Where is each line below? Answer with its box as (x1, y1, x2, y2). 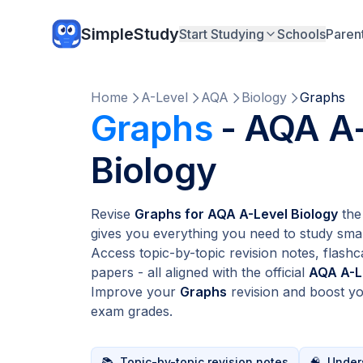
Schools (277, 26, 326, 42)
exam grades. (91, 303, 173, 319)
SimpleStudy (81, 24, 179, 44)
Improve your (91, 284, 180, 300)
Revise (91, 206, 135, 222)
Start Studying (179, 26, 264, 42)
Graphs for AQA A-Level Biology (135, 206, 338, 222)
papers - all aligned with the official (91, 264, 309, 280)
